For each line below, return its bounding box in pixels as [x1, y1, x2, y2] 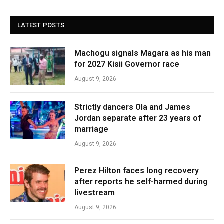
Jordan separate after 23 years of [74, 113, 201, 123]
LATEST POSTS [17, 21, 65, 29]
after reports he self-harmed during [74, 177, 208, 186]
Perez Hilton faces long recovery [74, 166, 199, 175]
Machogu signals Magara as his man [74, 48, 211, 58]
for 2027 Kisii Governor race [74, 59, 179, 69]
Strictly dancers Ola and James [74, 102, 190, 112]
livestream [74, 188, 115, 197]
